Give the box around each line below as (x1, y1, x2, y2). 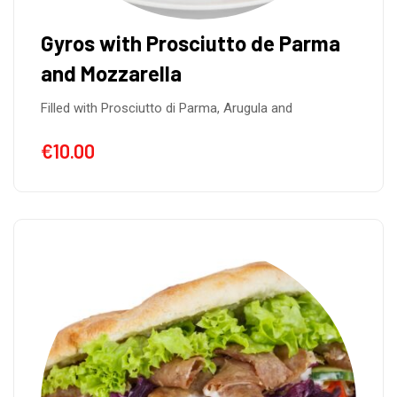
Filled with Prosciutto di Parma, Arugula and (41, 100, 292, 116)
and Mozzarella (41, 60, 182, 86)
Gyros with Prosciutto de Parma (41, 30, 340, 56)
